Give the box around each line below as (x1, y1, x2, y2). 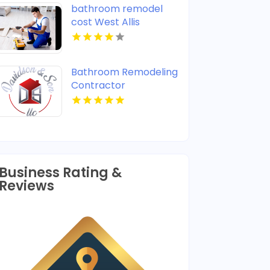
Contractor (71, 78, 126, 92)
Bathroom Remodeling (71, 64, 178, 79)
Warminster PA (71, 91, 143, 105)
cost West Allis (71, 14, 140, 29)
